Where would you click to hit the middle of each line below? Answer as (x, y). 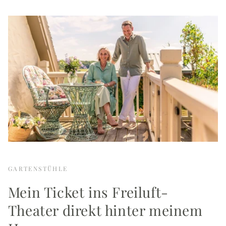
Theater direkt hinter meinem (105, 210)
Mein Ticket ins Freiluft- (88, 192)
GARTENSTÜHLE (38, 169)
